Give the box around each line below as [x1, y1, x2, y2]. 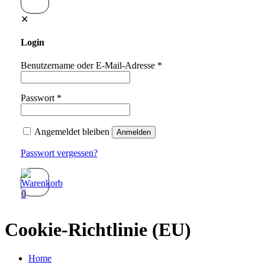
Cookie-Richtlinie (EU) [5, 218, 191, 240]
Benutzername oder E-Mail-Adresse [20, 60, 157, 71]
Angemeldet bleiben [34, 127, 109, 137]
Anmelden [116, 128, 151, 137]
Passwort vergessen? [20, 148, 98, 159]
